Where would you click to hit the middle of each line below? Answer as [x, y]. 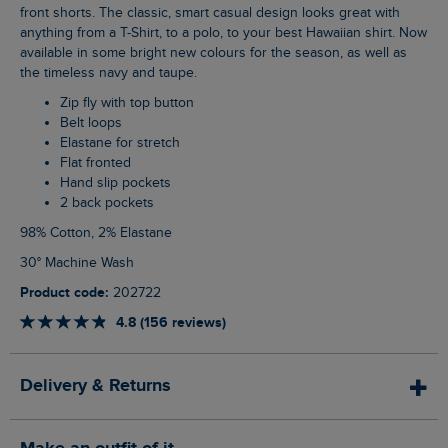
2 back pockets [111, 203]
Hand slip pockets [120, 183]
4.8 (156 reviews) [171, 323]
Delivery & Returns [95, 386]
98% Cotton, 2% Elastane [100, 233]
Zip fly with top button [131, 103]
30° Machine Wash [81, 263]
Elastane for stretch [124, 143]
